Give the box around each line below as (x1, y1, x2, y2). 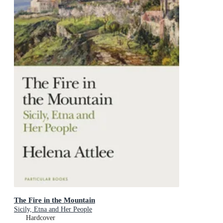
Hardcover (26, 214, 55, 222)
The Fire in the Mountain (14, 196, 95, 205)
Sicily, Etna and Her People (14, 206, 92, 214)
